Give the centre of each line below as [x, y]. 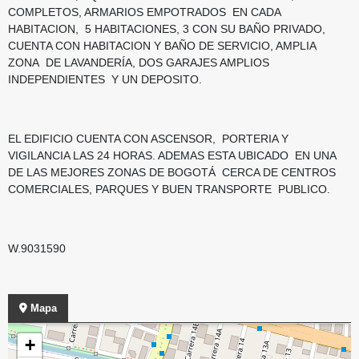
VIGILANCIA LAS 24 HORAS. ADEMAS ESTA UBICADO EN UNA [172, 155]
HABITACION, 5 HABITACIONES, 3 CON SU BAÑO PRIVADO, [167, 28]
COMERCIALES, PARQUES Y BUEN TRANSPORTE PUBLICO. [169, 189]
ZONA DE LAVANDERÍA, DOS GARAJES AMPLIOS [139, 62]
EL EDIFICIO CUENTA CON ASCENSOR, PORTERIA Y [148, 138]
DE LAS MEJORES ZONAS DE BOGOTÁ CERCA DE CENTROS [172, 172]
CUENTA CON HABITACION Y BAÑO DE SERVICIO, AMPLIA [164, 45]
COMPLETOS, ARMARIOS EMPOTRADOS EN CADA [146, 12]
